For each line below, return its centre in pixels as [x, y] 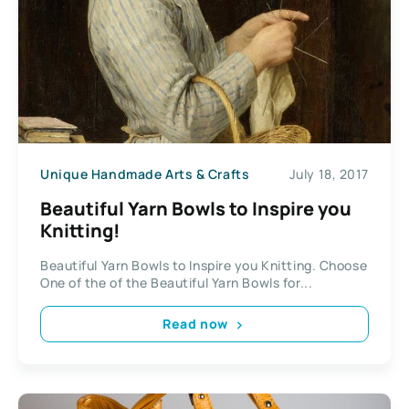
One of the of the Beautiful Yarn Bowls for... [177, 282]
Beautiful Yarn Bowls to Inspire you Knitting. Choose [204, 265]
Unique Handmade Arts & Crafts [145, 174]
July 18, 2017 [329, 174]
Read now [195, 324]
